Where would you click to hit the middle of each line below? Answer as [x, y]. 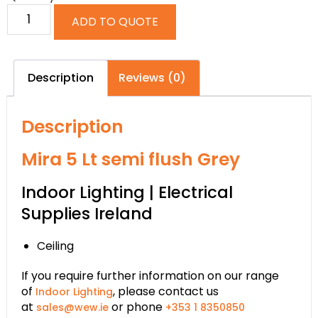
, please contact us [166, 292]
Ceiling [55, 246]
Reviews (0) [152, 78]
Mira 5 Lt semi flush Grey [131, 160]
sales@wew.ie [72, 308]
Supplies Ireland [87, 214]
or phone [137, 307]
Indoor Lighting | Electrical [127, 193]
